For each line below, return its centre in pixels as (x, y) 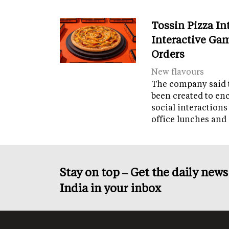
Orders (168, 54)
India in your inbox (110, 188)
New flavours (178, 72)
